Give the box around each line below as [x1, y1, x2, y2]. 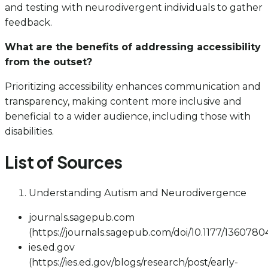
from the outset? [5, 56, 92, 68]
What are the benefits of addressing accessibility [5, 41, 261, 53]
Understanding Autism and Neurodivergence [29, 187, 246, 199]
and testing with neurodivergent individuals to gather [5, 1, 263, 13]
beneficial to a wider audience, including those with [5, 110, 251, 122]
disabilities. [5, 125, 54, 137]
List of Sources [5, 151, 123, 173]
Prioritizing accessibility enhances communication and [5, 80, 261, 92]
